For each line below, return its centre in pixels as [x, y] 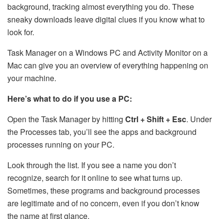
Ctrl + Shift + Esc [156, 119]
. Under [199, 119]
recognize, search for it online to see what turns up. [95, 177]
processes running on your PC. [61, 144]
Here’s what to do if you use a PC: [70, 98]
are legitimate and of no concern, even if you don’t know [103, 203]
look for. [21, 32]
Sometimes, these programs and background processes [104, 190]
